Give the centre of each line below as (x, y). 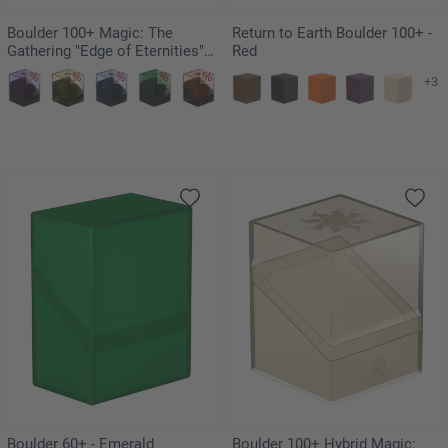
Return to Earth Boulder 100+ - (332, 33)
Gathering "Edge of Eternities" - (109, 51)
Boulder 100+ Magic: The (90, 33)
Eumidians (42, 69)
